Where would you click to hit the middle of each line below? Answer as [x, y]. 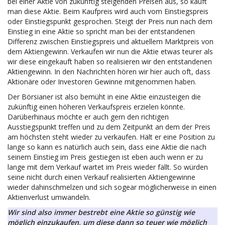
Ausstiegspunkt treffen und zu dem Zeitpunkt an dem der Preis [109, 127]
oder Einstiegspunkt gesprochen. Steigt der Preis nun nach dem [110, 21]
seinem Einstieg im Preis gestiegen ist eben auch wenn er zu [105, 157]
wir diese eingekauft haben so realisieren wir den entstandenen [110, 62]
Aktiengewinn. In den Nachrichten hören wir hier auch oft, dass [109, 72]
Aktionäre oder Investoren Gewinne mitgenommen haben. [102, 82]
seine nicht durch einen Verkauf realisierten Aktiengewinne [101, 177]
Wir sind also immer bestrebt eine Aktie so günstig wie [101, 212]
